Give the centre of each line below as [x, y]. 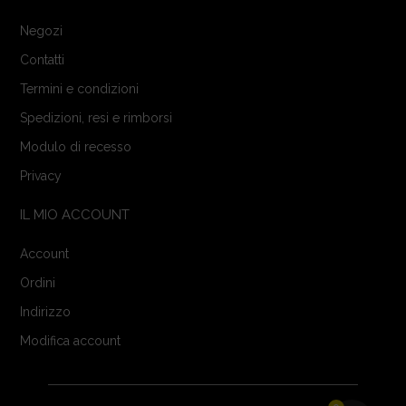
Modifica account [71, 341]
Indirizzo [46, 312]
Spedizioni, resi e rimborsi [97, 118]
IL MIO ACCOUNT [75, 215]
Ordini [38, 283]
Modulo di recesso [76, 147]
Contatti [43, 60]
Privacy [41, 176]
